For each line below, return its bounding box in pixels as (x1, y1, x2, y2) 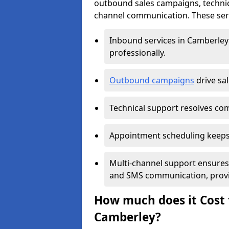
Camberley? (94, 209, 161, 225)
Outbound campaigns (109, 75, 194, 86)
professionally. (109, 47, 168, 58)
